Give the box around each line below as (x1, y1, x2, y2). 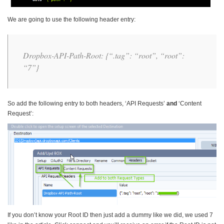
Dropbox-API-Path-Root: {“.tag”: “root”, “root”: (23, 49, 184, 60)
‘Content (177, 99, 201, 107)
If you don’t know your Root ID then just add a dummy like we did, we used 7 (7, 211, 213, 218)
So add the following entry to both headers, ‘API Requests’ (7, 99, 166, 107)
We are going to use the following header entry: (7, 15, 135, 23)
